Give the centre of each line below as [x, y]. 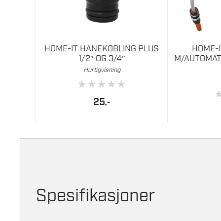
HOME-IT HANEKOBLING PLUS [102, 49]
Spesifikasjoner [95, 197]
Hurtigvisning [102, 70]
